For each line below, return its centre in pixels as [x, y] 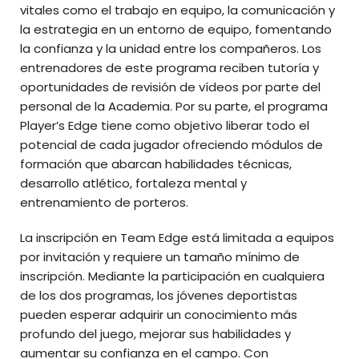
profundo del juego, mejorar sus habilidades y [155, 334]
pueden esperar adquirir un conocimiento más [159, 315]
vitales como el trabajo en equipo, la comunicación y [177, 10]
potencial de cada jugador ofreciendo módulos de [171, 145]
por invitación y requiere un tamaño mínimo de [160, 257]
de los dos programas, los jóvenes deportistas [159, 295]
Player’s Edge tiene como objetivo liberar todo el [165, 125]
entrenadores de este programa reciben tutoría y [169, 68]
